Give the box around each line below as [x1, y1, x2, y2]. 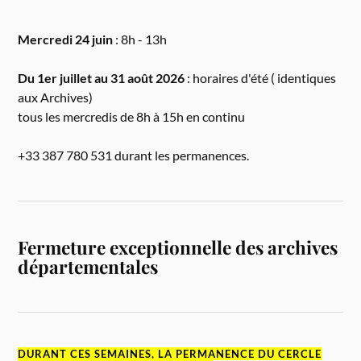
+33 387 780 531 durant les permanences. [18, 147, 250, 163]
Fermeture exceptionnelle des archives [18, 234, 338, 259]
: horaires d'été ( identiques [185, 69, 337, 85]
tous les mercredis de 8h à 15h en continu [18, 108, 246, 124]
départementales [18, 254, 159, 279]
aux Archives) [18, 89, 93, 105]
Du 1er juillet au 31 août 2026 [18, 69, 185, 85]
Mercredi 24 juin [18, 31, 114, 47]
